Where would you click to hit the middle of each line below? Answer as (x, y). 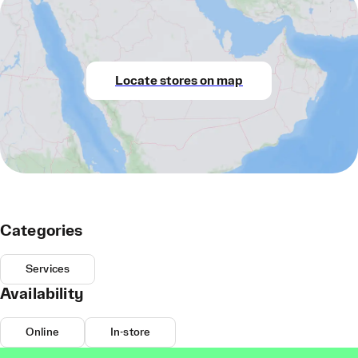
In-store (130, 332)
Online (42, 332)
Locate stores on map (179, 81)
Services (48, 269)
